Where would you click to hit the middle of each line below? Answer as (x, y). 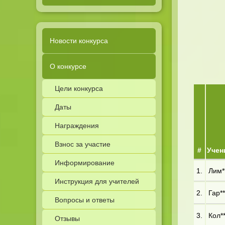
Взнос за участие (83, 144)
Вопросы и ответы (85, 200)
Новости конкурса (79, 41)
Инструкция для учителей (97, 181)
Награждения (77, 126)
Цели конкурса (79, 88)
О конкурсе (68, 66)
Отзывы (67, 218)
